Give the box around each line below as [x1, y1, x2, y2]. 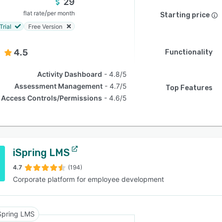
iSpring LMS [13, 147, 70, 159]
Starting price [160, 11, 210, 19]
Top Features [165, 84, 213, 92]
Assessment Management [14, 82, 103, 90]
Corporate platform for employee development [13, 175, 164, 183]
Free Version [28, 22, 62, 30]
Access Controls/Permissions [1, 94, 103, 102]
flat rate [23, 9, 45, 17]
